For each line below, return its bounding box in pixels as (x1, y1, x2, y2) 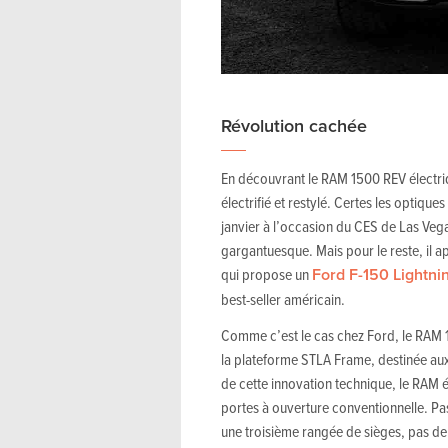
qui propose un (221, 262, 312, 285)
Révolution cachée (221, 112, 367, 138)
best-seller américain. (221, 287, 345, 310)
